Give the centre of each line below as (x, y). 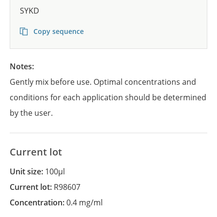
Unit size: (30, 171)
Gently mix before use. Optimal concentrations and (103, 82)
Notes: (26, 66)
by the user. (31, 113)
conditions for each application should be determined (108, 97)
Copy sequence (58, 31)
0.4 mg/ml (85, 202)
